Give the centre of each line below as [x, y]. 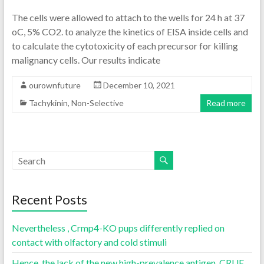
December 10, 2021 [139, 85]
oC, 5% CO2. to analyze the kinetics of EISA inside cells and [130, 32]
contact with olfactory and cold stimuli [89, 242]
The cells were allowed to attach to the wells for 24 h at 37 [128, 17]
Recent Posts [49, 199]
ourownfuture [55, 85]
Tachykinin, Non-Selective [76, 103]
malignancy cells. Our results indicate [86, 60]
